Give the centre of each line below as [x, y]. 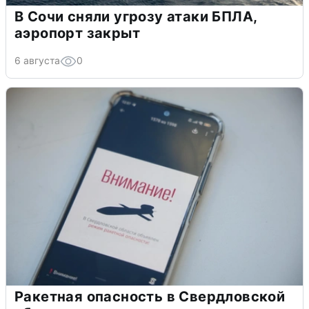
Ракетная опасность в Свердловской [150, 296]
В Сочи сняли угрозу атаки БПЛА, [136, 16]
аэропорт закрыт [77, 33]
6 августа [37, 60]
